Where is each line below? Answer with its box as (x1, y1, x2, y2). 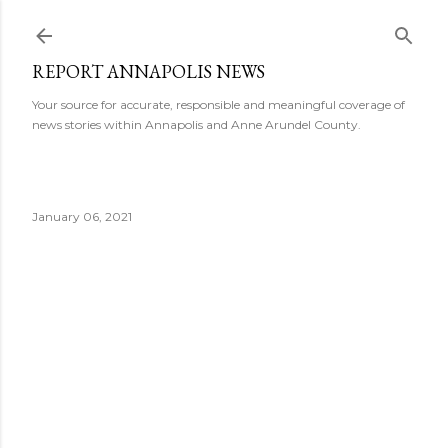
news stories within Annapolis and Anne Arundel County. (32, 117, 361, 132)
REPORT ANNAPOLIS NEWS (32, 60, 265, 83)
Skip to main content (142, 12, 306, 38)
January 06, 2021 (32, 209, 132, 224)
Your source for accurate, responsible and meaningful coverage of (32, 97, 405, 112)
